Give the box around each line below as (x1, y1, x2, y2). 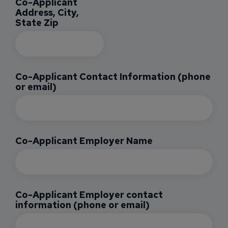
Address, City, (15, 6, 79, 18)
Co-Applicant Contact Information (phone (15, 70, 211, 82)
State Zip (15, 16, 59, 28)
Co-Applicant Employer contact (15, 188, 163, 201)
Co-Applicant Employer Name (15, 134, 153, 147)
